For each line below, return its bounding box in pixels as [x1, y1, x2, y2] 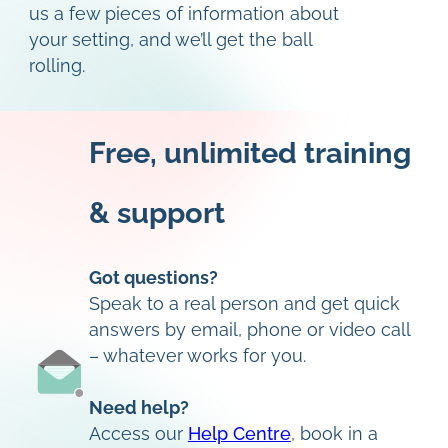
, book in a [290, 423, 378, 444]
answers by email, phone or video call [88, 319, 410, 340]
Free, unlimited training [88, 136, 411, 170]
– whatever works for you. [88, 345, 306, 366]
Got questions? [88, 267, 218, 288]
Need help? [88, 397, 189, 418]
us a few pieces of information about [28, 3, 339, 24]
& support [88, 196, 225, 230]
